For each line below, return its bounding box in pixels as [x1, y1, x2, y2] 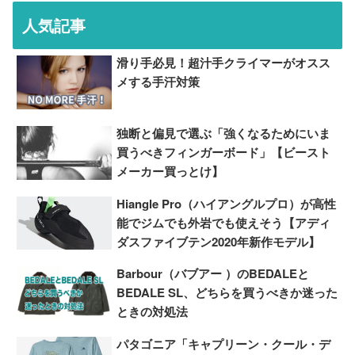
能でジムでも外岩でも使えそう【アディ [116, 213, 331, 231]
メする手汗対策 [116, 72, 200, 90]
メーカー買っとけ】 [116, 162, 224, 180]
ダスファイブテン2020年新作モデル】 [116, 232, 321, 250]
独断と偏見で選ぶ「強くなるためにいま [116, 124, 331, 142]
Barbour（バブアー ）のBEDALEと [116, 265, 310, 283]
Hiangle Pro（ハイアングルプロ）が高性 [116, 194, 337, 212]
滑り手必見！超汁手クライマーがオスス [116, 53, 331, 71]
